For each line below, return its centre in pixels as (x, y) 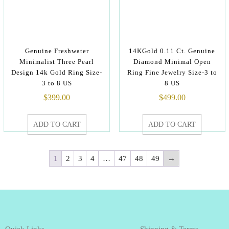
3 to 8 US (57, 83)
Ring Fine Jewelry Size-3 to (172, 72)
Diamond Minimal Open (172, 62)
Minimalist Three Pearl (57, 62)
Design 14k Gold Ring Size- (57, 72)
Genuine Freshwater (57, 51)
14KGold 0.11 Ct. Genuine (172, 51)
